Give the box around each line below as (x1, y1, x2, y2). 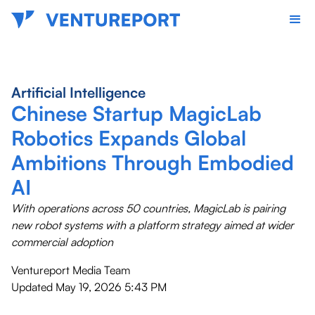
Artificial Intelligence (11, 84, 146, 101)
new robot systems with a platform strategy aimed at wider (11, 218, 294, 232)
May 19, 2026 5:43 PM (56, 280, 167, 294)
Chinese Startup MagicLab (11, 101, 262, 126)
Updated (11, 280, 53, 294)
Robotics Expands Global (11, 125, 246, 150)
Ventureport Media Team (11, 263, 130, 277)
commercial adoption (11, 235, 113, 249)
